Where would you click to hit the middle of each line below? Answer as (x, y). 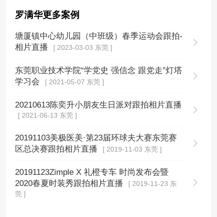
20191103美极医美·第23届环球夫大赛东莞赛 (96, 138)
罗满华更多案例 (47, 15)
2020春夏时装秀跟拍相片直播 (70, 183)
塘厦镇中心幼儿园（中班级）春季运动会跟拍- (99, 36)
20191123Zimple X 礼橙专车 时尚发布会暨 (92, 172)
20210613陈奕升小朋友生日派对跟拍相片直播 (99, 105)
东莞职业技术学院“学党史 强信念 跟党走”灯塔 (99, 71)
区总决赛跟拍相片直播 (58, 149)
